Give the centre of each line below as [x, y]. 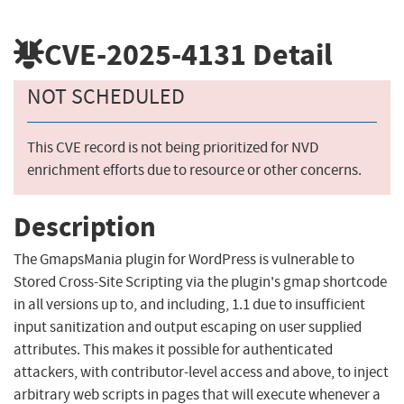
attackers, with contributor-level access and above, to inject [201, 372]
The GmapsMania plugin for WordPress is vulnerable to [184, 260]
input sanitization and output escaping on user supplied [188, 327]
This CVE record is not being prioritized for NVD [173, 148]
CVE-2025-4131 [145, 54]
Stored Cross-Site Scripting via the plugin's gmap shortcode [200, 282]
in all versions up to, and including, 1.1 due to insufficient [189, 305]
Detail [289, 54]
